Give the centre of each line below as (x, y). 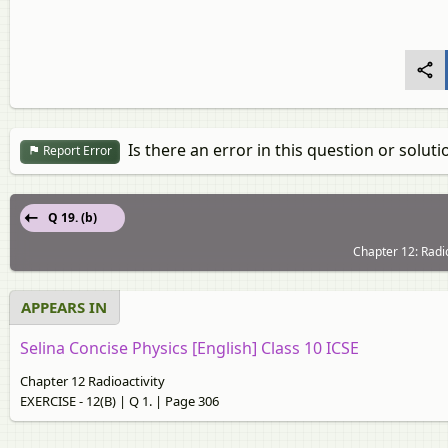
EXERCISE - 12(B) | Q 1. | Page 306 (119, 400)
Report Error (76, 151)
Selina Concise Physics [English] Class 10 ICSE (189, 347)
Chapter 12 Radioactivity (92, 380)
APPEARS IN (64, 306)
